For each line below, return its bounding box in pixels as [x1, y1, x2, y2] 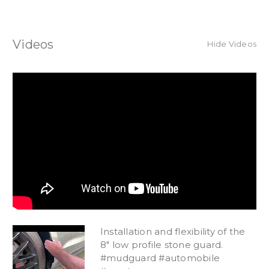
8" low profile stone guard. [100, 239, 223, 251]
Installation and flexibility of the [100, 226, 246, 238]
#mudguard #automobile [100, 252, 220, 264]
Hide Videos [207, 38, 256, 49]
